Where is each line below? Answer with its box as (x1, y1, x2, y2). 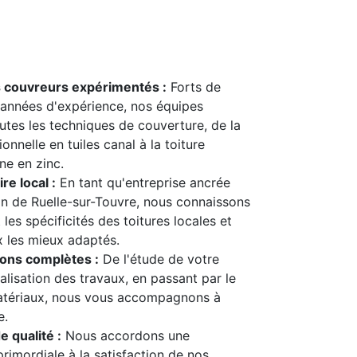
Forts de (166, 79, 221, 95)
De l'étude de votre (98, 251, 219, 267)
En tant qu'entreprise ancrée (55, 175, 230, 190)
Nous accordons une (61, 328, 190, 343)
